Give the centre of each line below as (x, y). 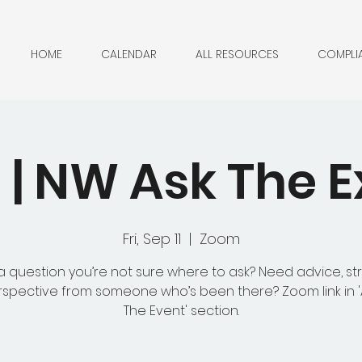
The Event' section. (181, 311)
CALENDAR (129, 54)
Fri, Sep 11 (152, 239)
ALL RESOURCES (237, 54)
